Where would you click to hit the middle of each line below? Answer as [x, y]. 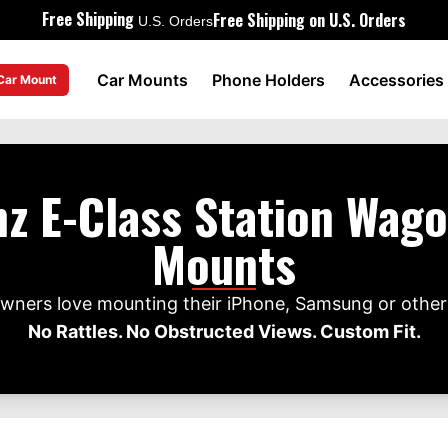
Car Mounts [142, 79]
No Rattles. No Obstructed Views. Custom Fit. [224, 331]
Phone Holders [268, 79]
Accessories [396, 79]
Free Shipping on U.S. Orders [309, 20]
